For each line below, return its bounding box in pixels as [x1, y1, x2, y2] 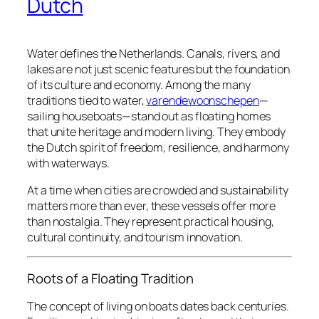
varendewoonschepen [146, 92, 259, 108]
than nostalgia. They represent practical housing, [27, 214, 275, 229]
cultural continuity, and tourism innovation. [27, 229, 243, 245]
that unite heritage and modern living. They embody [27, 123, 286, 140]
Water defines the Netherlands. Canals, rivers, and [27, 45, 280, 61]
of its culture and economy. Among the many [27, 76, 251, 93]
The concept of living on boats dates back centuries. [27, 298, 289, 315]
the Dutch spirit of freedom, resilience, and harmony [27, 139, 289, 155]
